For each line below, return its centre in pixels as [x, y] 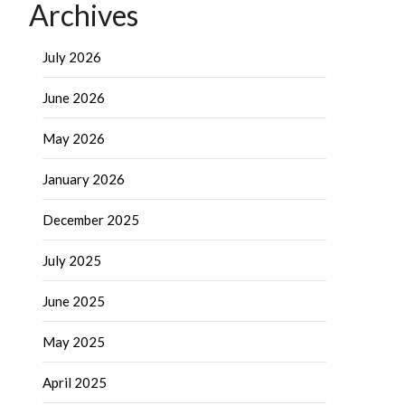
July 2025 [72, 260]
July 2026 [72, 57]
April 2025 [75, 382]
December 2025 [91, 220]
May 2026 [74, 138]
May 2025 [74, 342]
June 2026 [74, 98]
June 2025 [74, 301]
